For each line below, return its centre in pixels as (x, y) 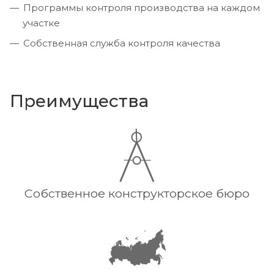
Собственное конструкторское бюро (137, 194)
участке (41, 23)
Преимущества (79, 101)
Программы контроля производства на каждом (142, 8)
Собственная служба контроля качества (122, 43)
